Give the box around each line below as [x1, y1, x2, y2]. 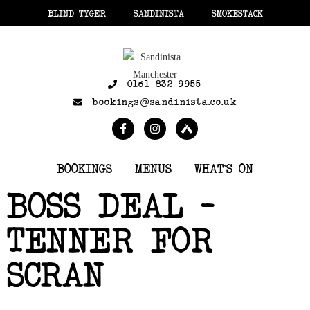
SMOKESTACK [211, 7, 263, 19]
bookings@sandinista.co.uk [92, 95, 237, 108]
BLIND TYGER [47, 7, 106, 19]
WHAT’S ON [194, 161, 253, 176]
